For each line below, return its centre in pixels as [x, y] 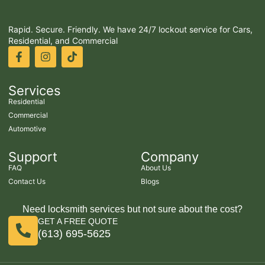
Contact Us [27, 181]
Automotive [27, 128]
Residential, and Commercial [63, 40]
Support [33, 156]
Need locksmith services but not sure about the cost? [132, 209]
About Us [156, 167]
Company [170, 156]
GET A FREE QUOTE [78, 221]
